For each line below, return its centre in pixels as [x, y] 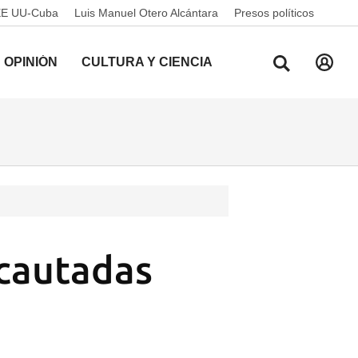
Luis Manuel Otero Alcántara [146, 13]
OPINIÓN [31, 62]
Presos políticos [274, 13]
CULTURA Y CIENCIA [147, 62]
